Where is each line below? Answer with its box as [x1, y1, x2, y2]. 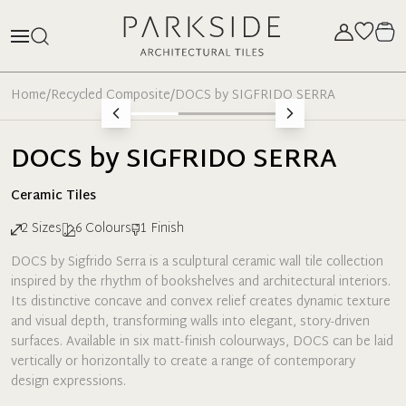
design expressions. [11, 371, 126, 393]
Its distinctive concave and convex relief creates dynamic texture [11, 291, 391, 314]
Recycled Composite [51, 84, 170, 107]
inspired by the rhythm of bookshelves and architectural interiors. [11, 271, 391, 294]
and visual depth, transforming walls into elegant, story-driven [11, 311, 370, 333]
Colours [85, 217, 131, 240]
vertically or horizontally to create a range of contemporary [11, 351, 355, 373]
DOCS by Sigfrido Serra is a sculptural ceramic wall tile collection [11, 251, 383, 274]
